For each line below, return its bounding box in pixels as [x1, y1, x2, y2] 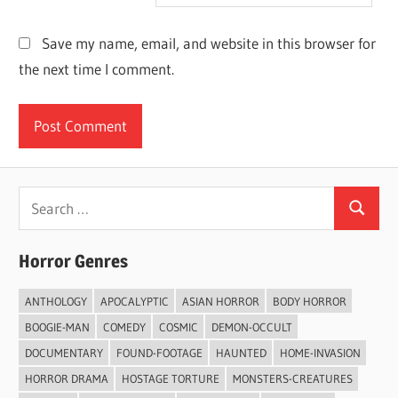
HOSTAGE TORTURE [121, 371, 219, 386]
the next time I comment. [19, 59, 175, 78]
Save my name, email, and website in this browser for [41, 33, 376, 52]
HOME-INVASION [279, 345, 361, 360]
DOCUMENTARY [24, 345, 103, 360]
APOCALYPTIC [99, 293, 169, 308]
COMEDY [102, 319, 146, 334]
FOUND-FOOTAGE [115, 345, 203, 360]
